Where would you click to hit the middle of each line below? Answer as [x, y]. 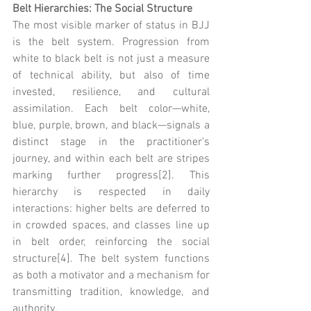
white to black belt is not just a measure [111, 59]
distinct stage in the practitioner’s [111, 142]
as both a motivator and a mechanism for [111, 275]
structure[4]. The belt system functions [111, 259]
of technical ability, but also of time [111, 75]
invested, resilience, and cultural [111, 92]
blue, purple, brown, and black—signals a [111, 125]
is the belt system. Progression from [111, 42]
